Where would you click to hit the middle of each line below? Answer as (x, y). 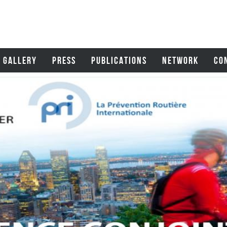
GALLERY (20, 60)
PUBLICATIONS (119, 60)
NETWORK (181, 60)
